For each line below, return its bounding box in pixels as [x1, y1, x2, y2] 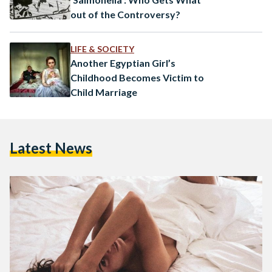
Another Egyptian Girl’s [70, 56, 175, 69]
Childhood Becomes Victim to [70, 71, 204, 83]
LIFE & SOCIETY [70, 43, 134, 54]
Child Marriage [70, 86, 137, 98]
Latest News [10, 138, 92, 157]
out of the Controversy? [70, 8, 180, 20]
